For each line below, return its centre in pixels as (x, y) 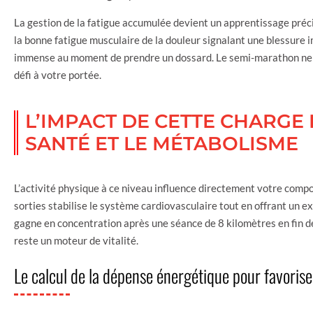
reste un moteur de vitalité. (76, 240)
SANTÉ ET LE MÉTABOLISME (162, 143)
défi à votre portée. (58, 74)
